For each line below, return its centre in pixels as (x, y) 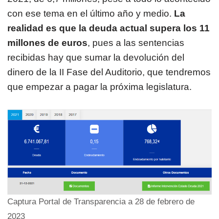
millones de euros (47, 43)
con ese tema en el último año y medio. (91, 14)
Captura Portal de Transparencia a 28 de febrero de (101, 201)
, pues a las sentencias (136, 43)
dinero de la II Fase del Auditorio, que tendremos (109, 72)
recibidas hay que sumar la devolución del (96, 58)
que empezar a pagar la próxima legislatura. (99, 87)
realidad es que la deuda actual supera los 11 (109, 28)
